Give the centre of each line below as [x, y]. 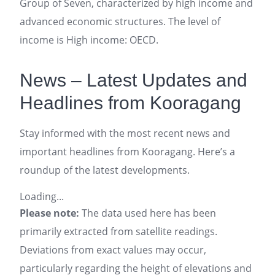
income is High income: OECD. [89, 40]
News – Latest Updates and [134, 80]
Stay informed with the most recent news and [125, 133]
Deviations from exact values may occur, [113, 250]
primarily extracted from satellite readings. [118, 231]
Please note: [49, 213]
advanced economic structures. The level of [120, 21]
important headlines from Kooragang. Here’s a [127, 152]
